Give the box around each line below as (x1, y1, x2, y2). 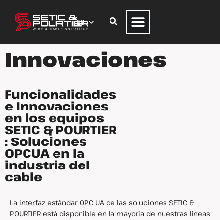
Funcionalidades (5, 86, 116, 102)
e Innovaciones (5, 98, 109, 114)
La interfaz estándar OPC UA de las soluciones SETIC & (10, 198, 194, 207)
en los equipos (5, 110, 104, 126)
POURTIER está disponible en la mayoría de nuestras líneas (10, 209, 210, 218)
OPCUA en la (5, 145, 84, 161)
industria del (5, 157, 90, 173)
